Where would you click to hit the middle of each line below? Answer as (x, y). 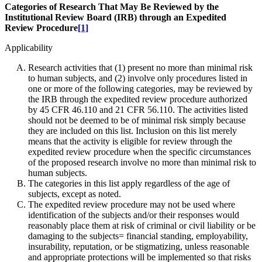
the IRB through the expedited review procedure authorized (138, 99)
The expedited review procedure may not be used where (132, 205)
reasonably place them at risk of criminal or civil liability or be (142, 226)
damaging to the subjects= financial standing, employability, (138, 236)
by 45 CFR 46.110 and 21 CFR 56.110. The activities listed (138, 110)
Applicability (29, 48)
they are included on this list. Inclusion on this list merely (132, 131)
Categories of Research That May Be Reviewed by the (112, 7)
